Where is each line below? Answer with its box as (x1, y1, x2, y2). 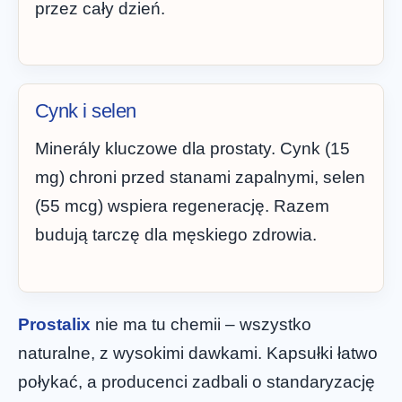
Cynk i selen (35, 100, 136, 123)
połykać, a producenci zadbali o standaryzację (18, 371, 375, 391)
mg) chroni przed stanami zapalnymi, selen (35, 168, 365, 188)
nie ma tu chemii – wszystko (91, 314, 311, 334)
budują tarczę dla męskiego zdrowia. (35, 225, 317, 245)
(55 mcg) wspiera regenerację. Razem (35, 197, 329, 216)
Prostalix (18, 314, 91, 334)
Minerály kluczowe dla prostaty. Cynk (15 (35, 139, 350, 159)
